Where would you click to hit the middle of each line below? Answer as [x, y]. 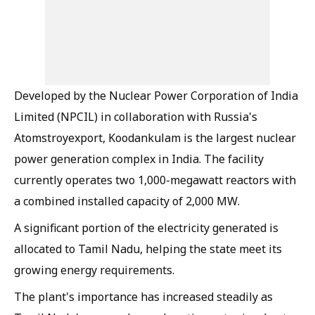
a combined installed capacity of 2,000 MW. [127, 201]
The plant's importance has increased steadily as [143, 297]
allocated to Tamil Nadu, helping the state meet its [148, 249]
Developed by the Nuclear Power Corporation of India [156, 96]
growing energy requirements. [94, 270]
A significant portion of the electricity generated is [146, 228]
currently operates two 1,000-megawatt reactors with [155, 180]
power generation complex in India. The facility [139, 159]
